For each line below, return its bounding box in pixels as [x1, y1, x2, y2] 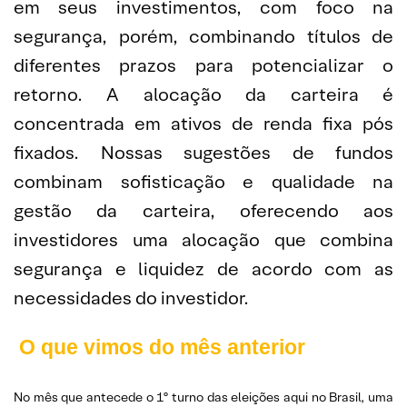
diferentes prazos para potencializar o [14, 54, 393, 77]
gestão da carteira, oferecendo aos [14, 199, 393, 223]
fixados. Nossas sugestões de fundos [14, 141, 393, 164]
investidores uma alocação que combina [14, 228, 393, 252]
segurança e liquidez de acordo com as [14, 257, 393, 281]
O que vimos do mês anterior [19, 335, 305, 359]
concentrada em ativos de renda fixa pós [14, 112, 393, 135]
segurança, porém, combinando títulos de [14, 25, 393, 48]
